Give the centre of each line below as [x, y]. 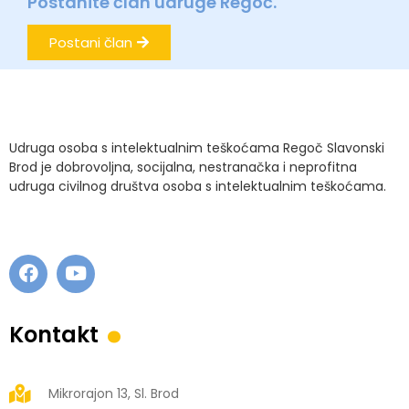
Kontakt [57, 334]
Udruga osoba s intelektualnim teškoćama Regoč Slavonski [197, 147]
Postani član [91, 42]
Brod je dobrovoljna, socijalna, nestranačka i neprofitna [183, 167]
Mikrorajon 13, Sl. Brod [114, 393]
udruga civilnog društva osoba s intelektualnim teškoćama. [198, 186]
